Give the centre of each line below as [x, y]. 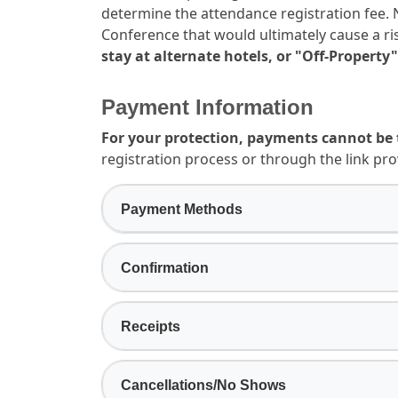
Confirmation [165, 267]
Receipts [151, 326]
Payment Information [207, 107]
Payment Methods [182, 209]
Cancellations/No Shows [203, 385]
